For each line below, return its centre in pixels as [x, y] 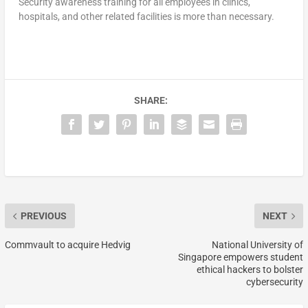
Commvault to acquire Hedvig [67, 245]
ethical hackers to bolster [250, 270]
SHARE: [151, 101]
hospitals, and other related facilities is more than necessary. [146, 17]
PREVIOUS [43, 216]
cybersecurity [275, 282]
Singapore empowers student [241, 257]
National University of [258, 245]
